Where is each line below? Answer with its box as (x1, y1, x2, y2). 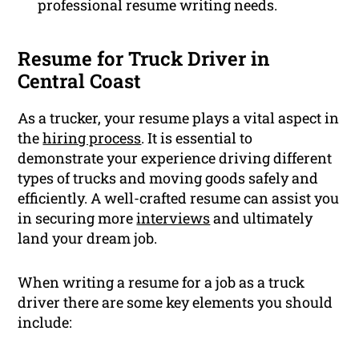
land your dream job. (18, 228, 158, 248)
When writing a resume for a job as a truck (18, 272, 305, 292)
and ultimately (210, 208, 313, 228)
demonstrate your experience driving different (18, 148, 333, 168)
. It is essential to (141, 128, 253, 148)
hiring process (42, 128, 142, 148)
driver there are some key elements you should (18, 292, 333, 313)
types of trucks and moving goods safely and (18, 168, 319, 188)
